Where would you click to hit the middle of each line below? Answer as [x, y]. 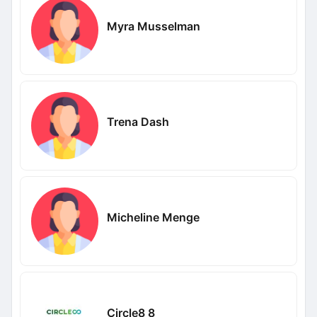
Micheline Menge [153, 217]
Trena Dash [138, 121]
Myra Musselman [153, 26]
